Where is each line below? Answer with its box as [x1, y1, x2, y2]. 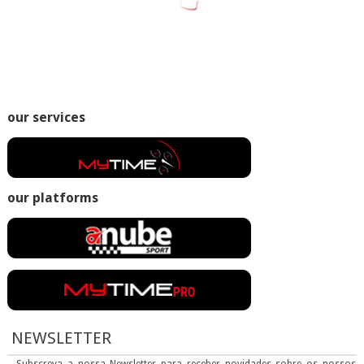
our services [6, 109, 85, 125]
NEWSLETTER [11, 327, 111, 348]
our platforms [6, 189, 98, 206]
